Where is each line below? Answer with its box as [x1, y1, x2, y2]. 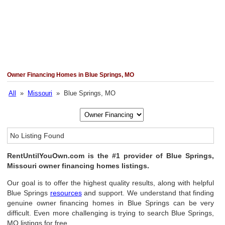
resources [50, 189, 82, 197]
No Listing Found [10, 132, 65, 140]
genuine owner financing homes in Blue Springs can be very [7, 199, 214, 207]
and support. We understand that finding [81, 189, 214, 197]
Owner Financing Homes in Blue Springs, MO [7, 71, 135, 78]
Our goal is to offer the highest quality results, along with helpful [7, 179, 214, 187]
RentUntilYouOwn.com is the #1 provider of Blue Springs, [7, 152, 214, 160]
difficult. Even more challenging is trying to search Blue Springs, [7, 209, 214, 217]
